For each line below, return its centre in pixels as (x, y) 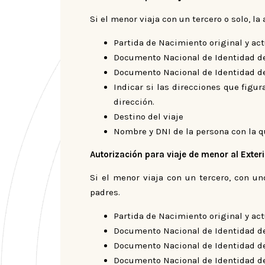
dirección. (134, 101)
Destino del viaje (148, 116)
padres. (105, 193)
